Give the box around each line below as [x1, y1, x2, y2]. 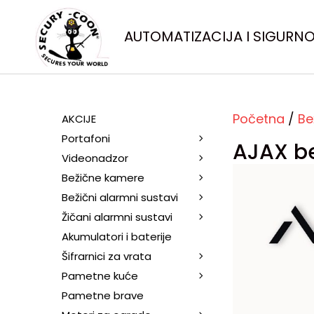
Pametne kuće [62, 268, 138, 283]
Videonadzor [62, 150, 128, 165]
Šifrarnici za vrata [62, 248, 151, 264]
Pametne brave [62, 287, 144, 303]
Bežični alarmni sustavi [62, 189, 178, 205]
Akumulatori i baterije [62, 228, 172, 244]
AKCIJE [62, 111, 96, 126]
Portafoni [62, 130, 110, 146]
